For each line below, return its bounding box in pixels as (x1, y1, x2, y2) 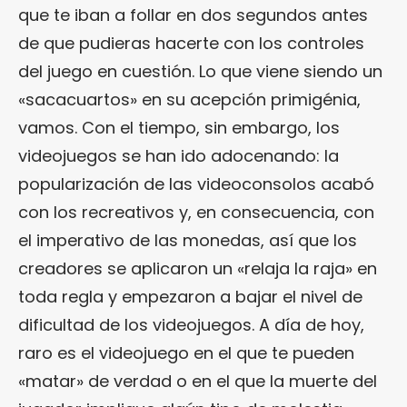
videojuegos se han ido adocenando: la (18, 144, 339, 167)
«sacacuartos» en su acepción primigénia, (18, 87, 361, 111)
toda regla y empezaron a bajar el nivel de (18, 284, 362, 308)
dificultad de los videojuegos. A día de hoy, (18, 313, 364, 336)
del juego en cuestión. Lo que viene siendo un (18, 59, 382, 83)
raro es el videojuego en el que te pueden (18, 341, 354, 364)
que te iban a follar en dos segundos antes (18, 3, 368, 26)
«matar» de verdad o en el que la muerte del (18, 369, 377, 392)
